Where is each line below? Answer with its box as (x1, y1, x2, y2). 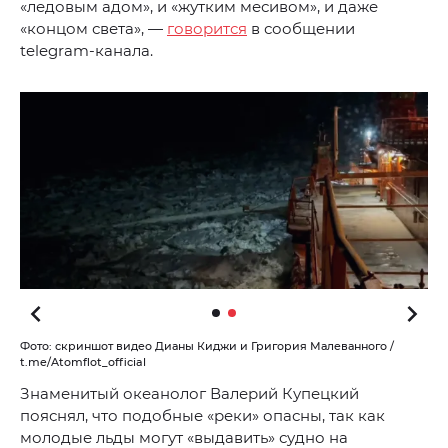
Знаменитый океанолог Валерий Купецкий (20, 384, 359, 404)
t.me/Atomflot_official (20, 355, 146, 370)
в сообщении (247, 19, 355, 39)
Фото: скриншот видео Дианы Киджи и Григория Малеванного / (20, 339, 394, 354)
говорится (167, 19, 247, 39)
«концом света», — (20, 19, 167, 39)
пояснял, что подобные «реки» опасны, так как (20, 406, 385, 426)
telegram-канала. (20, 41, 153, 61)
